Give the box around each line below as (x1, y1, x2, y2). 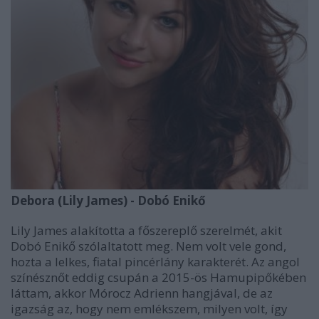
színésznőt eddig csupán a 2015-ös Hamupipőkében (11, 268, 306, 286)
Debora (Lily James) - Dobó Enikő (11, 192, 206, 209)
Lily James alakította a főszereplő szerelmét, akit (11, 221, 282, 239)
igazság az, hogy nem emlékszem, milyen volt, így (11, 300, 288, 317)
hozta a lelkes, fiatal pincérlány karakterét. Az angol (11, 253, 300, 270)
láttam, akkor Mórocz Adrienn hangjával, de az (11, 284, 273, 301)
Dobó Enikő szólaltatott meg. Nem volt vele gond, (11, 237, 286, 254)
